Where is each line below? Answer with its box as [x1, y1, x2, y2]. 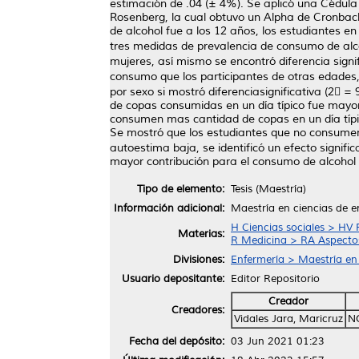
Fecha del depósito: [129, 334, 224, 348]
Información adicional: [114, 201, 224, 215]
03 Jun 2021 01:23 [231, 334, 325, 348]
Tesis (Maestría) [231, 182, 306, 196]
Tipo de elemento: [137, 182, 224, 196]
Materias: [178, 227, 224, 240]
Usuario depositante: [122, 272, 224, 285]
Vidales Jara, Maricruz [234, 312, 343, 325]
